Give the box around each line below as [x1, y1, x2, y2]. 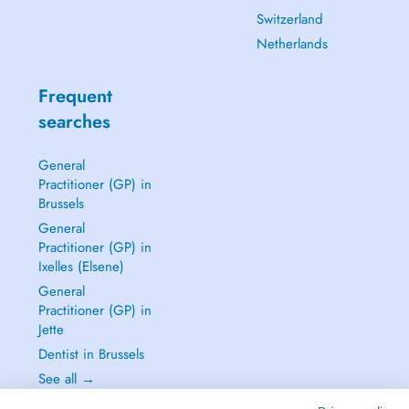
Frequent [37, 83, 112, 110]
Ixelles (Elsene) [37, 257, 124, 277]
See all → [37, 369, 95, 389]
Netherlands [256, 34, 328, 54]
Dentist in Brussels [37, 344, 144, 364]
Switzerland [256, 9, 323, 29]
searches [37, 109, 110, 135]
